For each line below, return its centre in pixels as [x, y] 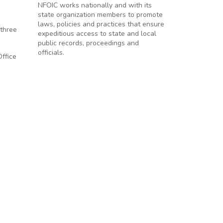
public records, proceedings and [88, 43]
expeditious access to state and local [97, 34]
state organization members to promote [100, 15]
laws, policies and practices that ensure [101, 24]
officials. [51, 53]
